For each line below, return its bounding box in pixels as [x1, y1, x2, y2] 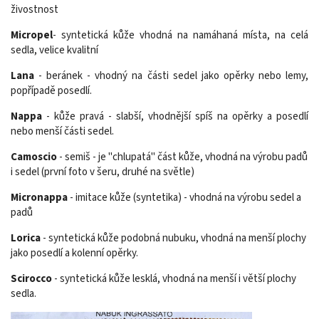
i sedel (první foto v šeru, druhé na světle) [11, 164, 194, 179]
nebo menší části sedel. [11, 124, 114, 139]
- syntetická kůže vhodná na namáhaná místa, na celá [53, 28, 308, 43]
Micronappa [11, 190, 68, 205]
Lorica [11, 231, 41, 246]
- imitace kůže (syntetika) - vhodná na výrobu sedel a [68, 190, 301, 205]
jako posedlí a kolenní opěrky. [11, 246, 138, 261]
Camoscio [11, 150, 57, 164]
